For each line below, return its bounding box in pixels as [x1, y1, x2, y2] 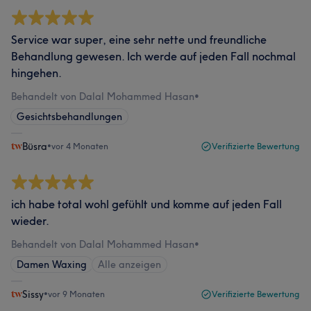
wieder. [11, 214, 49, 228]
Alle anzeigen [98, 258, 161, 271]
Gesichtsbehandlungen [17, 110, 122, 123]
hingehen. [11, 66, 62, 80]
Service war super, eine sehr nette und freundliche [11, 33, 267, 47]
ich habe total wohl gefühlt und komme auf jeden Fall [11, 197, 282, 211]
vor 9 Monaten [48, 289, 105, 299]
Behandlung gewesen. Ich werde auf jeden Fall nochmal [11, 49, 296, 63]
